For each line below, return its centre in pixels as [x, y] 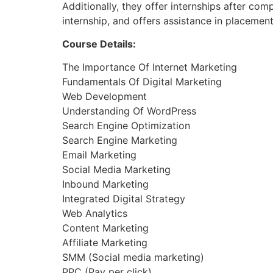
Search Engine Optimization [126, 126]
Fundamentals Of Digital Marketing [142, 82]
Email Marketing [99, 155]
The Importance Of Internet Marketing [150, 67]
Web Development [105, 97]
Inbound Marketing [105, 184]
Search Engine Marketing [120, 140]
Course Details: [99, 44]
